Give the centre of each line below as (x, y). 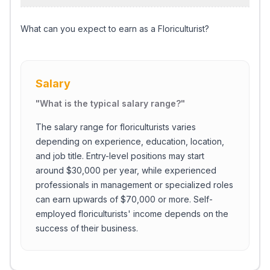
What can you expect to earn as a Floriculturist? (115, 29)
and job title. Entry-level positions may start (120, 156)
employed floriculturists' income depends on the (132, 214)
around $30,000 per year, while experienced (126, 170)
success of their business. (87, 228)
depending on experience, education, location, (130, 141)
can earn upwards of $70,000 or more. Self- (124, 199)
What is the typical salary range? (110, 103)
